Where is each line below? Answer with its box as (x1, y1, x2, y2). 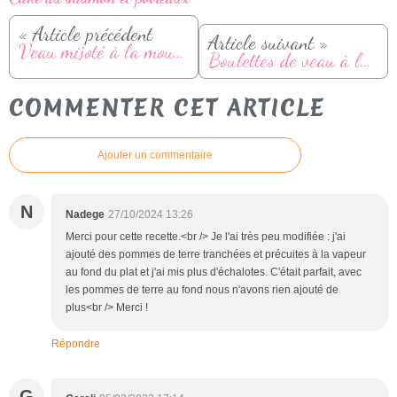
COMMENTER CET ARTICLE (9, 93, 325, 124)
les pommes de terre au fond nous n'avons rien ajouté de (66, 284, 339, 297)
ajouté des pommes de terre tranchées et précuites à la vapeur (66, 248, 366, 261)
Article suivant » (208, 29, 328, 54)
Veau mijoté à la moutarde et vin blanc (174, 38, 184, 63)
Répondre (51, 338, 100, 351)
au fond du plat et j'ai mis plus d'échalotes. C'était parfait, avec (66, 266, 362, 279)
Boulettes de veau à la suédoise (361, 47, 371, 72)
